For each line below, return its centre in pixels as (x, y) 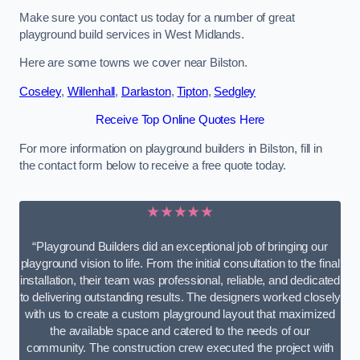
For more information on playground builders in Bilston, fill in (171, 148)
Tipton (192, 91)
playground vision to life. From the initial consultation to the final (180, 263)
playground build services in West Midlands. (132, 34)
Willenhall (91, 91)
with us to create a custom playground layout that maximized (180, 314)
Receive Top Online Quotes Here (180, 120)
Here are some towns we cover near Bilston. (133, 63)
